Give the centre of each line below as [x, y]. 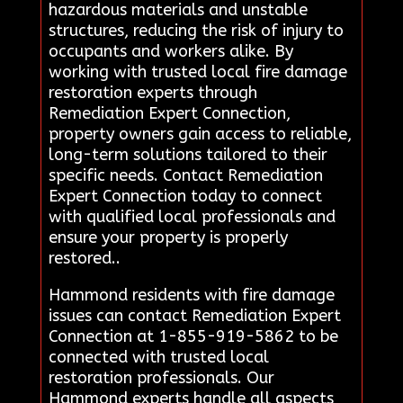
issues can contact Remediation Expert [194, 316]
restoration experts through [152, 93]
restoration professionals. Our [161, 378]
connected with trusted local [158, 358]
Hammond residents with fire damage [191, 296]
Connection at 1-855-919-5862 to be [193, 337]
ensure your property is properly [168, 238]
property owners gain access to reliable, [200, 134]
